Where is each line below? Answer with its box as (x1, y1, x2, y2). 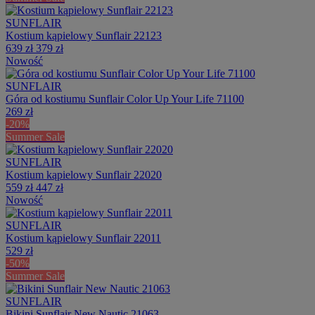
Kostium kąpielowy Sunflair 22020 (6, 168, 162, 181)
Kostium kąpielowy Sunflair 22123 (6, 29, 162, 41)
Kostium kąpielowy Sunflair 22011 (6, 231, 161, 244)
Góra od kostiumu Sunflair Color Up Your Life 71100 (6, 92, 244, 105)
